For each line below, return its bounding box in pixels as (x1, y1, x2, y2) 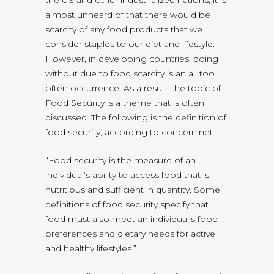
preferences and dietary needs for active (45, 228, 215, 240)
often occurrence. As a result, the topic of (45, 83, 221, 94)
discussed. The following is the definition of (45, 112, 226, 124)
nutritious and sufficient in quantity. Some (45, 184, 220, 196)
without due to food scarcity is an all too (45, 68, 215, 80)
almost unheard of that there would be (45, 9, 210, 21)
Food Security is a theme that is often (45, 97, 204, 109)
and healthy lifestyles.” (45, 243, 136, 254)
